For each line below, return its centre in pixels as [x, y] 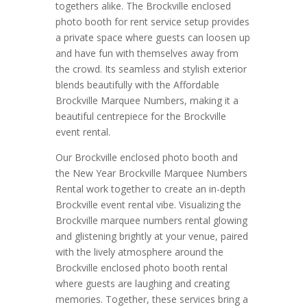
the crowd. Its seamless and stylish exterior [151, 69]
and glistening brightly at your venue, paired [151, 236]
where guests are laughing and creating [142, 283]
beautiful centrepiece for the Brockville [140, 116]
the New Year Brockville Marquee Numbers [151, 173]
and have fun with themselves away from [147, 53]
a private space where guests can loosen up [152, 37]
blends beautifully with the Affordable [137, 84]
